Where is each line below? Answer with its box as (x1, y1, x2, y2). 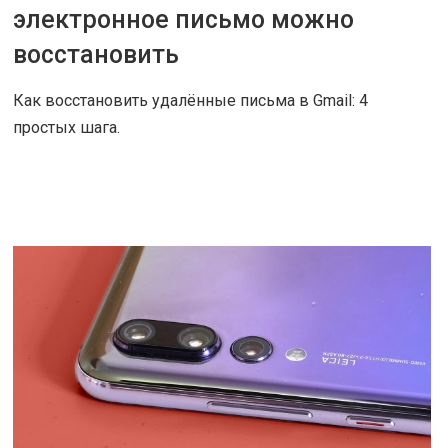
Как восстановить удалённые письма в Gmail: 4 (13, 91, 368, 111)
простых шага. (13, 118, 120, 138)
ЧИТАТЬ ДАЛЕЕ (38, 183, 130, 198)
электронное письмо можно (13, 5, 354, 35)
